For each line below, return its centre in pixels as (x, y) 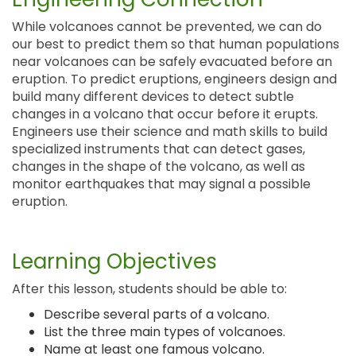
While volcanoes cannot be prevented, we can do (167, 27)
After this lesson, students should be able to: (149, 289)
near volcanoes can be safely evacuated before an (172, 62)
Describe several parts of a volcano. (157, 315)
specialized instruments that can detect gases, (159, 149)
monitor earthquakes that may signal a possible (161, 184)
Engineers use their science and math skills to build (170, 132)
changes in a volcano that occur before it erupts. (165, 114)
